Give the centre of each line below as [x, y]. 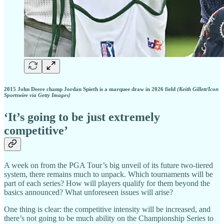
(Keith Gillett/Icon [198, 89]
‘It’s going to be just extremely [82, 117]
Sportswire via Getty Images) [37, 95]
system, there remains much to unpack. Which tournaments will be [108, 174]
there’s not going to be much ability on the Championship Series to [109, 218]
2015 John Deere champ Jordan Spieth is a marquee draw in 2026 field [90, 89]
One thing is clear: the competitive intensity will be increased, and [107, 209]
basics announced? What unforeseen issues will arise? [88, 192]
